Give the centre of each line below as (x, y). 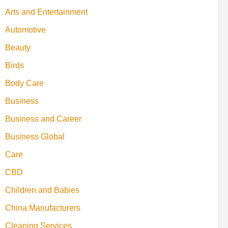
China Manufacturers (43, 208)
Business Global (35, 136)
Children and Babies (42, 190)
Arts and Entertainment (46, 12)
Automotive (25, 30)
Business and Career (43, 119)
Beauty (18, 47)
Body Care (24, 83)
